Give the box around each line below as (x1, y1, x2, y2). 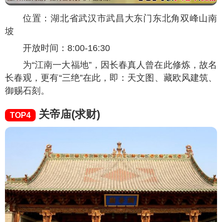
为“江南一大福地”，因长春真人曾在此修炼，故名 (23, 59, 217, 70)
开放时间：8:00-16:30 (23, 43, 110, 53)
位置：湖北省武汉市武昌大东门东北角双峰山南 (23, 13, 217, 23)
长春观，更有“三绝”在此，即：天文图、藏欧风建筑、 (5, 72, 217, 83)
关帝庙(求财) (36, 108, 100, 120)
